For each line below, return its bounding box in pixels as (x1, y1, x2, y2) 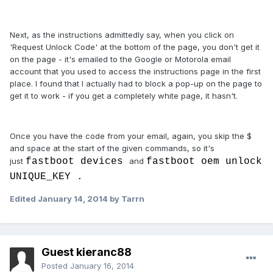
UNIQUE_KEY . (10, 171, 83, 183)
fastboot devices (26, 156, 129, 168)
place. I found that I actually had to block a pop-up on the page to (10, 79, 262, 89)
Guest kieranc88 (41, 246, 132, 259)
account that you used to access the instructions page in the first (10, 66, 261, 77)
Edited (10, 194, 38, 204)
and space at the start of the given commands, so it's (10, 143, 214, 154)
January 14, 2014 (38, 194, 108, 204)
